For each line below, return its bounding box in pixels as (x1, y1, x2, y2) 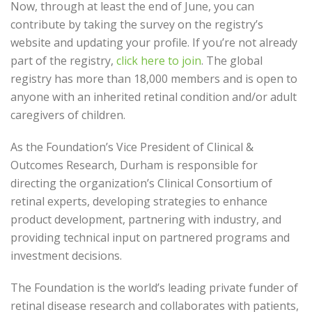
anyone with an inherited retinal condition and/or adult (10, 89, 297, 104)
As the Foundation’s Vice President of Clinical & (10, 139, 253, 155)
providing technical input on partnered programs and (10, 230, 290, 245)
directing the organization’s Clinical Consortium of (10, 175, 272, 191)
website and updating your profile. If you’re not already (10, 35, 297, 50)
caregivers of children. (10, 107, 125, 123)
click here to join (116, 53, 201, 68)
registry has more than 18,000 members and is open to (10, 71, 297, 86)
